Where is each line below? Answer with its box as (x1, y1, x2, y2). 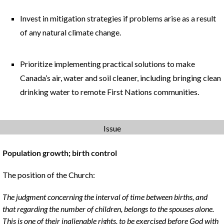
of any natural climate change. (20, 27, 121, 37)
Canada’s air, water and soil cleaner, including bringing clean (20, 73, 221, 82)
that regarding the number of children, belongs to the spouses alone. (2, 204, 214, 213)
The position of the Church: (2, 170, 95, 179)
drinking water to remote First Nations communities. (20, 87, 199, 96)
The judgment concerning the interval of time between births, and (2, 192, 207, 201)
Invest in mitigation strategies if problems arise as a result (20, 13, 216, 23)
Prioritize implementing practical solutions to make (20, 59, 195, 68)
